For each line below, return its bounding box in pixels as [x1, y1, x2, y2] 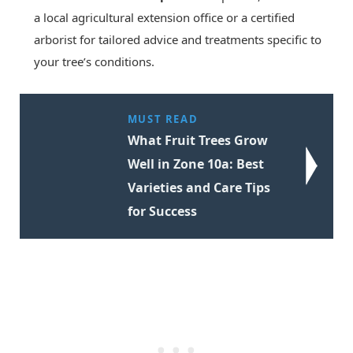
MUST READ [127, 111, 199, 126]
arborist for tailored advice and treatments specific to [34, 31, 321, 47]
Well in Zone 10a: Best [127, 154, 264, 173]
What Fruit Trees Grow [127, 131, 268, 149]
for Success [127, 202, 197, 220]
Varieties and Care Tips [127, 178, 270, 196]
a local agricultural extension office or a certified [34, 9, 295, 25]
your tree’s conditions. [34, 53, 154, 69]
